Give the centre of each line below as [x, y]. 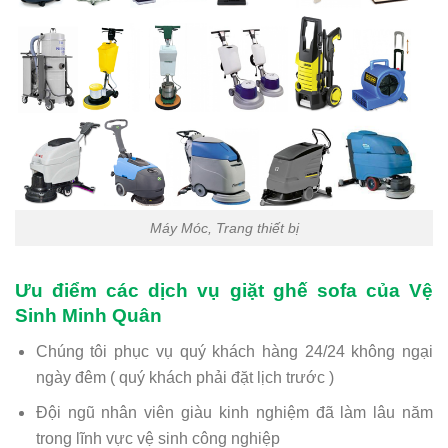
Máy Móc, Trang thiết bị [224, 228]
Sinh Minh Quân [88, 315]
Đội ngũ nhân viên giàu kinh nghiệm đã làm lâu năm [234, 413]
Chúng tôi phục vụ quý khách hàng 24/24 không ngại [234, 351]
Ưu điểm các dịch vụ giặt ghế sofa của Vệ [224, 290]
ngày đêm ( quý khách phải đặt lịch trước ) [184, 377]
